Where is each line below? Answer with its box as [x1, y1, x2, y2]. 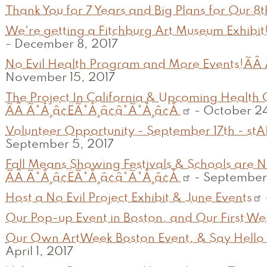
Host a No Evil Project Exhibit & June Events [5, 193, 252, 204]
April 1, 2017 [5, 247, 73, 258]
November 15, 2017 [5, 73, 115, 84]
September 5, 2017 [5, 139, 114, 151]
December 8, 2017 [14, 39, 118, 51]
